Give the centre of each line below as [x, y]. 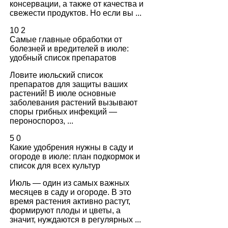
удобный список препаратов [63, 58]
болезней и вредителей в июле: [69, 48]
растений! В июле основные [63, 93]
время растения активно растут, [70, 201]
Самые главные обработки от [66, 39]
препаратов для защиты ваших [69, 84]
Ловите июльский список [56, 75]
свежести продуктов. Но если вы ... [76, 13]
